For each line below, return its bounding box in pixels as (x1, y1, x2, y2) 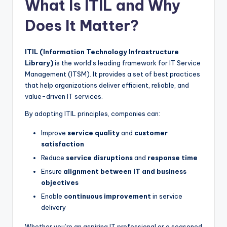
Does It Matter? (25, 16, 139, 35)
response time (147, 153, 198, 162)
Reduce (41, 153, 66, 162)
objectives (41, 178, 79, 186)
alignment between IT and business (63, 167, 186, 175)
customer (134, 128, 168, 137)
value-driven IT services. (25, 92, 103, 100)
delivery (41, 203, 66, 211)
